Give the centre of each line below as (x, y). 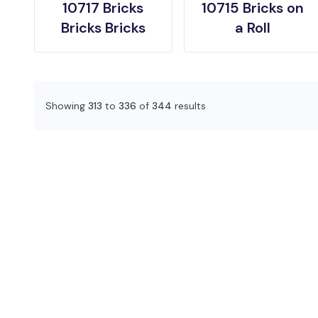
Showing (67, 106)
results (189, 106)
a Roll (253, 28)
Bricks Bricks (103, 28)
